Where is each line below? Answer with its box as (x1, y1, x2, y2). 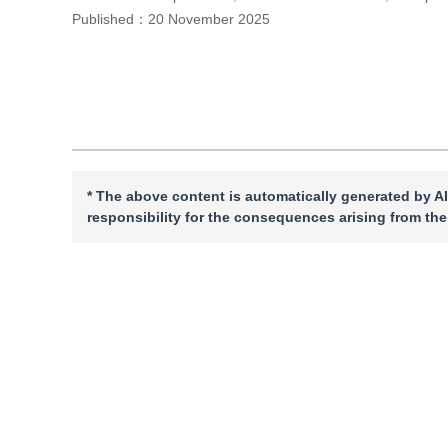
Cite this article (80, 47, 173, 63)
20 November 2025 (148, 11, 270, 27)
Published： (72, 11, 148, 27)
